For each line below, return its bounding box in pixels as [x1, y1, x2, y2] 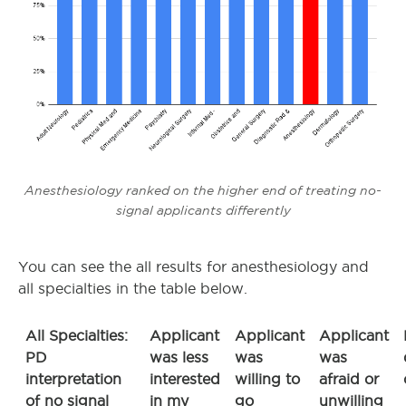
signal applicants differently [115, 202, 291, 217]
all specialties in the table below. [18, 280, 247, 296]
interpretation [25, 371, 121, 387]
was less [150, 349, 208, 365]
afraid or [319, 371, 379, 387]
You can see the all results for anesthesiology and [18, 258, 369, 275]
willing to [235, 371, 300, 387]
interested [150, 371, 220, 387]
